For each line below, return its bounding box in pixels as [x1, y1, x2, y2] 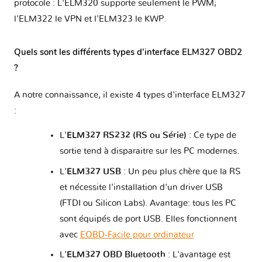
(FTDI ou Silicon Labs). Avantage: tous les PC [59, 198, 236, 208]
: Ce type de [186, 131, 236, 140]
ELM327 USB [66, 167, 121, 176]
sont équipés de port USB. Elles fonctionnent [59, 214, 237, 223]
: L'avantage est [165, 250, 230, 260]
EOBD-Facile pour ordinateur [80, 230, 194, 239]
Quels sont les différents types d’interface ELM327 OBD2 [14, 46, 242, 58]
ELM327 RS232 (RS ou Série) [66, 131, 187, 140]
